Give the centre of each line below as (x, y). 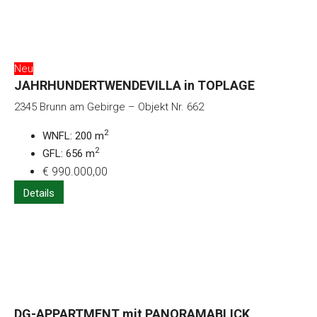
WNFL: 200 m (73, 136)
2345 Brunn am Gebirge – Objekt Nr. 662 (109, 106)
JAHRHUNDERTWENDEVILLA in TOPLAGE (134, 85)
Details (39, 193)
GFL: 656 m (69, 153)
